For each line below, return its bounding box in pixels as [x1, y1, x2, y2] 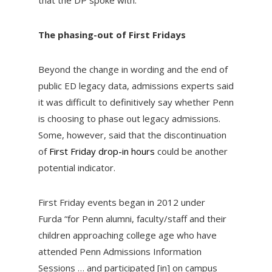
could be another [154, 145, 228, 158]
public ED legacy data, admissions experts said [38, 80, 234, 92]
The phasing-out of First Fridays [38, 29, 186, 41]
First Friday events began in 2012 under [38, 196, 205, 209]
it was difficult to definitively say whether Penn [38, 96, 234, 109]
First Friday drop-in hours [49, 145, 155, 158]
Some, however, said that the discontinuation [38, 129, 226, 141]
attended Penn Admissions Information [38, 245, 202, 258]
